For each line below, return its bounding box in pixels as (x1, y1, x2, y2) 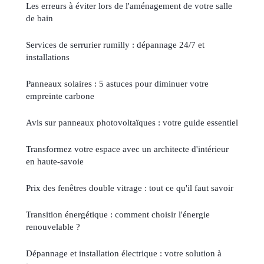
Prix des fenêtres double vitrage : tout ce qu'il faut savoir (26, 183, 233, 193)
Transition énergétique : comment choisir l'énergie (26, 209, 210, 220)
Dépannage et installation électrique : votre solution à (26, 248, 222, 259)
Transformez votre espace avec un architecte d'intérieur (26, 144, 229, 154)
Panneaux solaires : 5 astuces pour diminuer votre (26, 78, 209, 89)
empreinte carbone (26, 91, 94, 101)
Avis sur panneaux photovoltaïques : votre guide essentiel (26, 117, 238, 128)
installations (26, 52, 70, 62)
